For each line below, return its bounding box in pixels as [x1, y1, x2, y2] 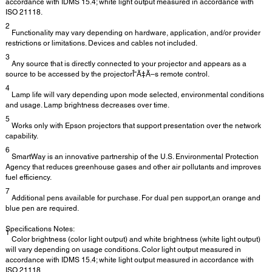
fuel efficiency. [5, 173, 52, 182]
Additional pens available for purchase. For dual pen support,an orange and [10, 194, 260, 203]
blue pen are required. [5, 204, 79, 213]
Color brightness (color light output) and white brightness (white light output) [10, 235, 260, 244]
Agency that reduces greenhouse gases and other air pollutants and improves [5, 163, 261, 172]
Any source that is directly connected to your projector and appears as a [10, 59, 246, 69]
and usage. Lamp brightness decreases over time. [5, 101, 169, 110]
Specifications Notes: [5, 225, 75, 234]
